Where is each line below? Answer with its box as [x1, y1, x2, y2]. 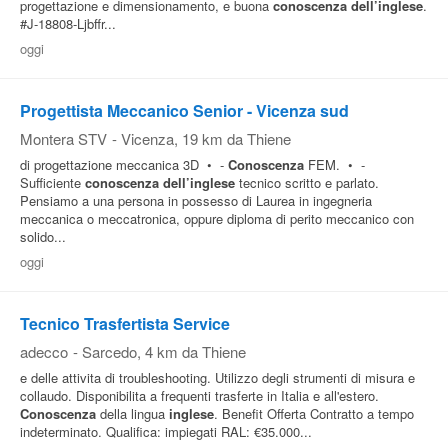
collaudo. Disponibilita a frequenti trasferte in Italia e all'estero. [20, 386, 379, 405]
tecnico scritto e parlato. [235, 173, 379, 192]
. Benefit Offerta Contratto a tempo [214, 404, 414, 423]
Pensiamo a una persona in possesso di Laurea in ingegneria [20, 191, 372, 210]
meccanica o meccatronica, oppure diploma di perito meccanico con [20, 209, 414, 228]
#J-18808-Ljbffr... [20, 14, 116, 33]
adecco [20, 341, 68, 362]
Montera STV [20, 128, 107, 149]
